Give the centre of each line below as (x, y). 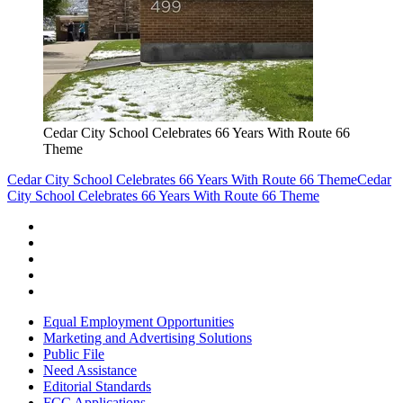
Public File (74, 354)
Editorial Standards (97, 387)
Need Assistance (90, 371)
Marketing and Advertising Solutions (148, 338)
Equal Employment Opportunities (139, 322)
